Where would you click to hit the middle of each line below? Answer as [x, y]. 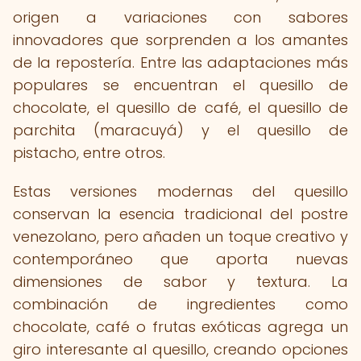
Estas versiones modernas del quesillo [180, 191]
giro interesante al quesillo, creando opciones [180, 349]
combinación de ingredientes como [180, 304]
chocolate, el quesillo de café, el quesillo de [180, 108]
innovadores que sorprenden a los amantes [180, 40]
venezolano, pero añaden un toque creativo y [180, 237]
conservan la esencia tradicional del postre [180, 214]
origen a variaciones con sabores [180, 17]
